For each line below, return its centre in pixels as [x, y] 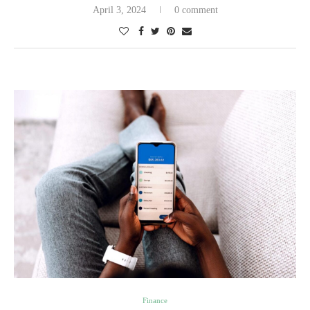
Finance [155, 301]
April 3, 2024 [119, 10]
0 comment [196, 10]
